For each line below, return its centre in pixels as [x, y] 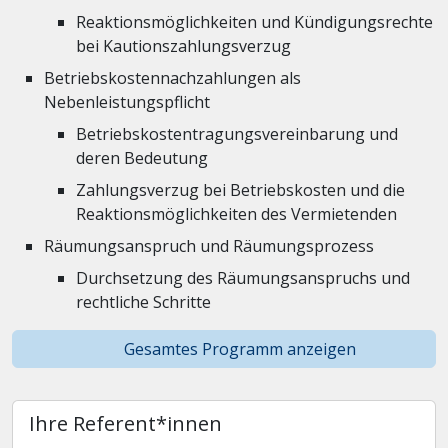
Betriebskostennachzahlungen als [172, 78]
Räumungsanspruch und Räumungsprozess [209, 246]
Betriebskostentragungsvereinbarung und [237, 134]
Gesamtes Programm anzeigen [240, 349]
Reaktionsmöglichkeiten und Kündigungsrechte [254, 22]
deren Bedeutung [142, 158]
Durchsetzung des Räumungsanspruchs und [243, 278]
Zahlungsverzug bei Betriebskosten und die [240, 190]
